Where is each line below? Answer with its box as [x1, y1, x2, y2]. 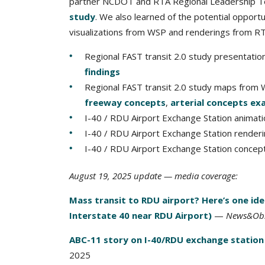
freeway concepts [85, 96, 166, 108]
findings [85, 66, 120, 77]
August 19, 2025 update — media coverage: [69, 170, 238, 182]
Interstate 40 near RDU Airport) [69, 209, 212, 221]
